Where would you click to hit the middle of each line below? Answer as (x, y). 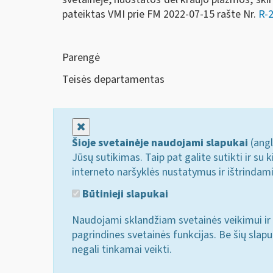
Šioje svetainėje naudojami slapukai (160, 143)
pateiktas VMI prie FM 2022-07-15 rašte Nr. (160, 15)
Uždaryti (104, 127)
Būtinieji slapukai (124, 194)
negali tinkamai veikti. (122, 249)
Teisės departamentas (113, 79)
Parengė (81, 58)
